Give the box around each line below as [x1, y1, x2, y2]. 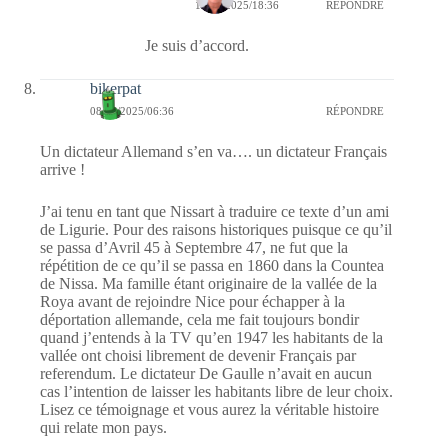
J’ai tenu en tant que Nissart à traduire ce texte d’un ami [40, 203, 389, 221]
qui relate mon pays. [40, 419, 167, 437]
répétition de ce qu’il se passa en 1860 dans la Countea [40, 257, 384, 275]
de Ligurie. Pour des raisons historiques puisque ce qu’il [40, 221, 392, 239]
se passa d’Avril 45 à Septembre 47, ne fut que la [40, 239, 348, 257]
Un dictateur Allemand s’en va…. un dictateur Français [40, 143, 387, 161]
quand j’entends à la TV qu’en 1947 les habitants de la [40, 329, 383, 347]
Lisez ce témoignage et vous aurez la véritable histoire [40, 401, 379, 419]
